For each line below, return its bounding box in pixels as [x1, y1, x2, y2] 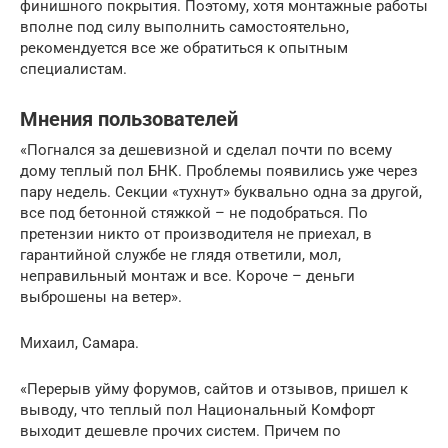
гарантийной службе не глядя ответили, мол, [20, 246, 341, 264]
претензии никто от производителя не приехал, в [20, 225, 372, 243]
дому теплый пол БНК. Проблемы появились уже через [20, 162, 418, 180]
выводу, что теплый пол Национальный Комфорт [20, 401, 375, 419]
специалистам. [20, 60, 127, 78]
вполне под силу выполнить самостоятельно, [20, 18, 349, 36]
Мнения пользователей [20, 108, 238, 132]
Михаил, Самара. [20, 334, 139, 352]
